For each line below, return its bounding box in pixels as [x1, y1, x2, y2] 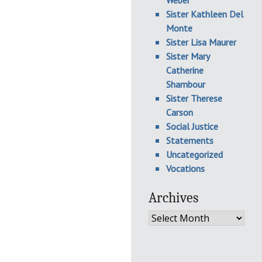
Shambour [166, 78, 205, 90]
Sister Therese [166, 92, 222, 104]
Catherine [166, 64, 204, 76]
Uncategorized [166, 149, 223, 160]
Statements [166, 135, 213, 146]
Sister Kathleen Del [166, 8, 243, 20]
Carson [166, 106, 193, 118]
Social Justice [166, 120, 218, 132]
